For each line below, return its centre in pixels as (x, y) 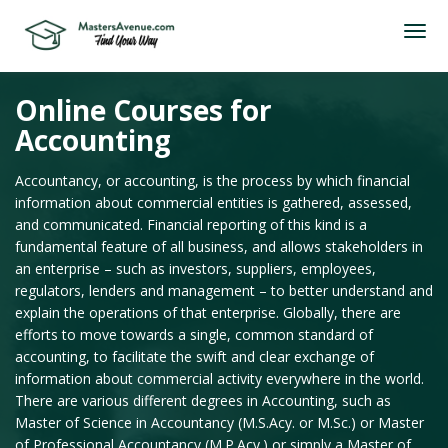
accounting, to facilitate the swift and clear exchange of (194, 356)
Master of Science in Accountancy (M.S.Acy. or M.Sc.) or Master (219, 422)
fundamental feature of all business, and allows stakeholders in (219, 246)
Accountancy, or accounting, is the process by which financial (212, 180)
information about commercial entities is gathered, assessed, (213, 202)
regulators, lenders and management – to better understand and (224, 290)
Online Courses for (143, 110)
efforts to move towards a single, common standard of (194, 334)
